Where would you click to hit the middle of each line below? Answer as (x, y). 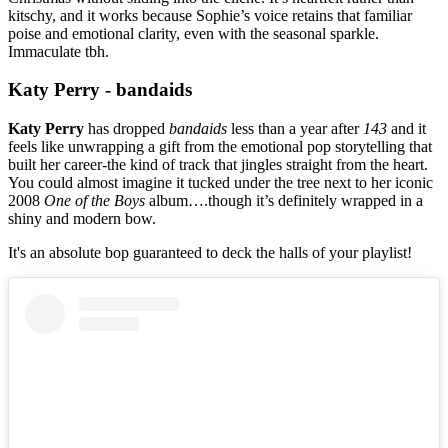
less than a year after (295, 128)
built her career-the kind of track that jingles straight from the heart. (218, 164)
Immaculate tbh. (58, 51)
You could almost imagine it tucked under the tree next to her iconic (220, 182)
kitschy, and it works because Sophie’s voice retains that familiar (210, 15)
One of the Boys (94, 200)
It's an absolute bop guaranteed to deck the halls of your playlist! (210, 252)
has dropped (126, 128)
